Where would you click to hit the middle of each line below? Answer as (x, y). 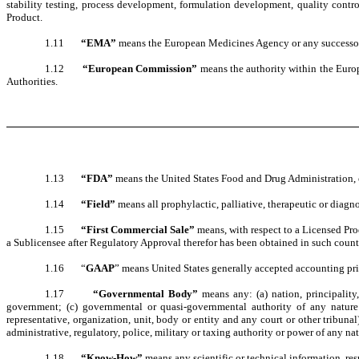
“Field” (99, 204)
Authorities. (32, 82)
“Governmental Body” (147, 294)
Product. (24, 18)
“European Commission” (140, 69)
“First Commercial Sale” (139, 230)
